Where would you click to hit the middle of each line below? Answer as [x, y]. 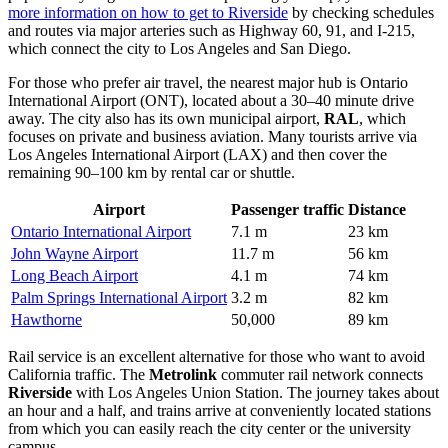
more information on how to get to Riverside [148, 12]
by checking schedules [361, 12]
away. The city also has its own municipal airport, [166, 118]
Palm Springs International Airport [119, 297]
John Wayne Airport [74, 253]
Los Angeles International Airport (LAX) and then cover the [197, 154]
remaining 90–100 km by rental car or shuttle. [151, 172]
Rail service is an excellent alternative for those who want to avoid [216, 356]
